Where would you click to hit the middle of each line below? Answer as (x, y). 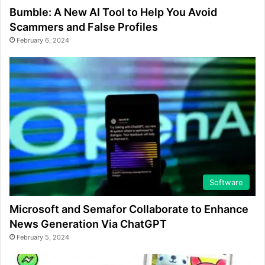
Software (226, 182)
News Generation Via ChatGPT (88, 224)
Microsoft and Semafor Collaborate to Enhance (129, 209)
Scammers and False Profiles (84, 27)
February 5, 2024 (43, 237)
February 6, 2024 (43, 41)
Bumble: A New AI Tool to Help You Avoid (113, 12)
